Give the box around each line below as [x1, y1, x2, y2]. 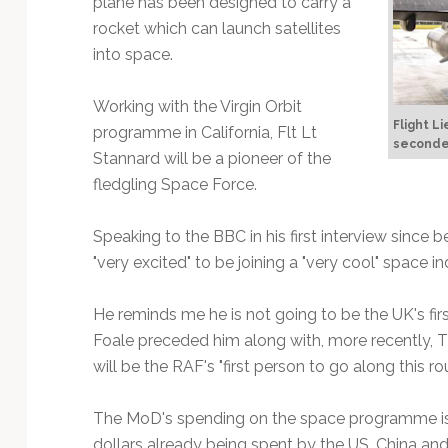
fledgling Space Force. [92, 174, 261, 194]
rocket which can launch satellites [92, 18, 341, 38]
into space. [92, 44, 177, 64]
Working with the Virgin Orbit [92, 96, 302, 116]
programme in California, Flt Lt [92, 122, 317, 142]
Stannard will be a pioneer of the [92, 148, 331, 168]
